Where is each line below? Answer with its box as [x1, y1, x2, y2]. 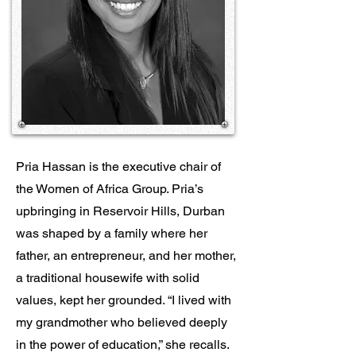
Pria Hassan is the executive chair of [16, 159, 221, 174]
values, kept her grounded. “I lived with [16, 292, 231, 308]
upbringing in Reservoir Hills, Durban [16, 203, 225, 219]
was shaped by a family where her [16, 226, 207, 241]
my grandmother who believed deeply [16, 315, 227, 330]
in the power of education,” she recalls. [16, 337, 230, 352]
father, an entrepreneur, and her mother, [16, 248, 236, 263]
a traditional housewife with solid [16, 270, 199, 285]
